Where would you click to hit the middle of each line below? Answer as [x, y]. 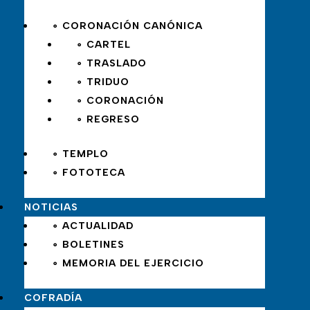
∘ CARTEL [103, 45]
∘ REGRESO [108, 120]
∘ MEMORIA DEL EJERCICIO [128, 264]
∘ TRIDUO [103, 82]
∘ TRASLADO [111, 64]
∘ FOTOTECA [89, 173]
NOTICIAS [51, 208]
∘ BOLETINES [88, 245]
